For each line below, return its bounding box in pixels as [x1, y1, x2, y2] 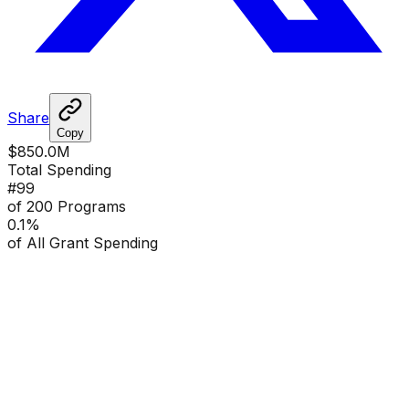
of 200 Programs [7, 196, 126, 215]
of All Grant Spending [7, 233, 158, 252]
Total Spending [7, 160, 111, 179]
